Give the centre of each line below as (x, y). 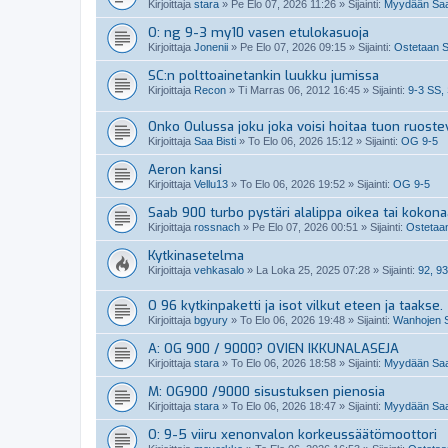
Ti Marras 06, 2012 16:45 (299, 90)
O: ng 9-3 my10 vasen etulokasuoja (258, 33)
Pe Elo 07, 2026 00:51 (305, 226)
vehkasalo (219, 269)
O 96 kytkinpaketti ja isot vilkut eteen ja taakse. (295, 306)
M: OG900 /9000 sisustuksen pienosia (266, 392)
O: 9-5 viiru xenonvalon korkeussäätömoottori (292, 435)
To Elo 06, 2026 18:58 (283, 363)
